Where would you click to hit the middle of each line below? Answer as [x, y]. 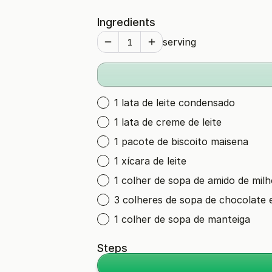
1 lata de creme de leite [168, 122]
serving [179, 42]
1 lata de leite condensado [175, 103]
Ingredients [126, 22]
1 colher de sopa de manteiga [182, 219]
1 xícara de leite [150, 161]
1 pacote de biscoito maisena [181, 141]
